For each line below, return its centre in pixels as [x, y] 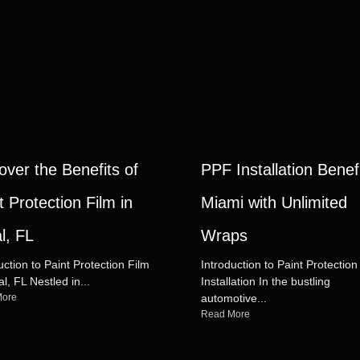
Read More [225, 314]
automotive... [234, 298]
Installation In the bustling [266, 281]
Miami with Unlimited [274, 202]
